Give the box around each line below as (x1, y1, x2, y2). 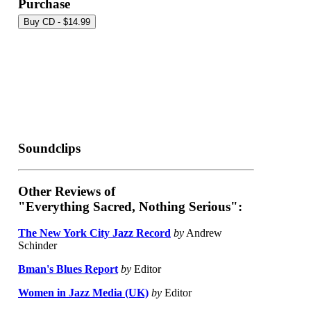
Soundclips (18, 141, 81, 156)
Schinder (18, 239, 57, 252)
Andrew (184, 227, 222, 239)
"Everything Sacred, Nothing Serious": (18, 199, 242, 214)
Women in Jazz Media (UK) (18, 287, 149, 299)
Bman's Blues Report (18, 263, 118, 276)
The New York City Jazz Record (18, 227, 171, 239)
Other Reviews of (18, 183, 115, 199)
